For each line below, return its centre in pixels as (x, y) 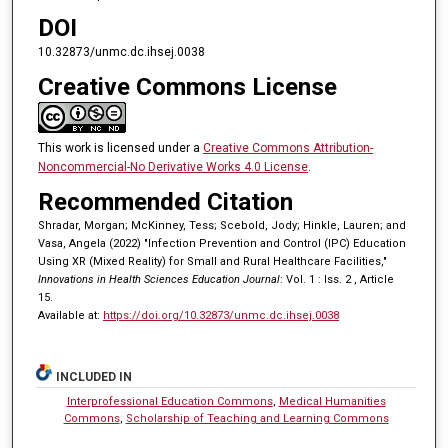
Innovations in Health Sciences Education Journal (158, 280)
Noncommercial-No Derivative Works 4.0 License (172, 166)
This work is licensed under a (120, 147)
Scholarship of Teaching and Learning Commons (257, 419)
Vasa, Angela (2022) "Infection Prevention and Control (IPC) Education (221, 244)
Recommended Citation (165, 202)
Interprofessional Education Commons (169, 402)
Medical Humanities (332, 402)
